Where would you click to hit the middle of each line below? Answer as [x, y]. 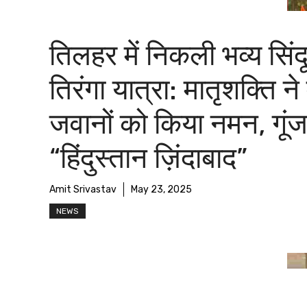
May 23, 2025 [161, 189]
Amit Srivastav [83, 189]
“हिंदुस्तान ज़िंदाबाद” [148, 158]
